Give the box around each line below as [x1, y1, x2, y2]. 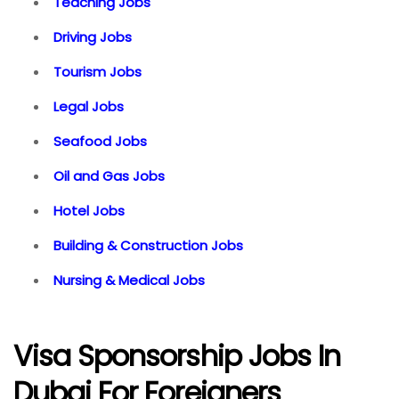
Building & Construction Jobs [53, 235, 243, 255]
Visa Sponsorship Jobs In [13, 336, 340, 377]
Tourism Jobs [53, 61, 142, 81]
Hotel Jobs [53, 200, 125, 220]
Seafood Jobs [53, 131, 147, 151]
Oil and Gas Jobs [53, 166, 165, 185]
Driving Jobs [53, 27, 132, 46]
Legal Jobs [53, 96, 124, 116]
